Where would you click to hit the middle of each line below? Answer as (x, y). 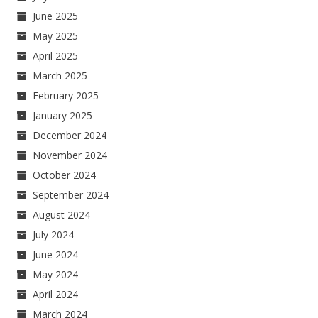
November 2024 (70, 155)
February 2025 (66, 96)
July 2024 (54, 235)
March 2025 (60, 76)
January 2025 (63, 116)
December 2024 (70, 136)
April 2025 (56, 56)
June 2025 (56, 16)
